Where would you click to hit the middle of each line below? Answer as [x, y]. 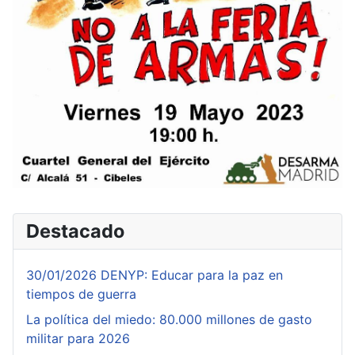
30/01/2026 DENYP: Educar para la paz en [155, 275]
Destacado [75, 231]
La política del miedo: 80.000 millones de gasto [169, 319]
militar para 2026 [78, 338]
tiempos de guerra [81, 294]
